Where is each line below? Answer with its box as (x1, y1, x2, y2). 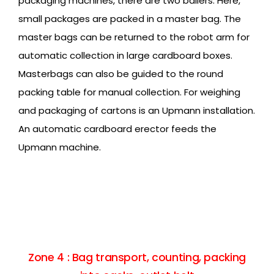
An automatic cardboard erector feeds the (18, 122, 217, 136)
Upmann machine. (18, 141, 101, 154)
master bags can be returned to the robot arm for (18, 31, 250, 44)
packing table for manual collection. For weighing (18, 86, 240, 99)
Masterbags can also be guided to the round (18, 67, 223, 81)
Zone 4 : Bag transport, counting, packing (28, 250, 246, 265)
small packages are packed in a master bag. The (18, 12, 241, 26)
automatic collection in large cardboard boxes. (18, 49, 232, 62)
